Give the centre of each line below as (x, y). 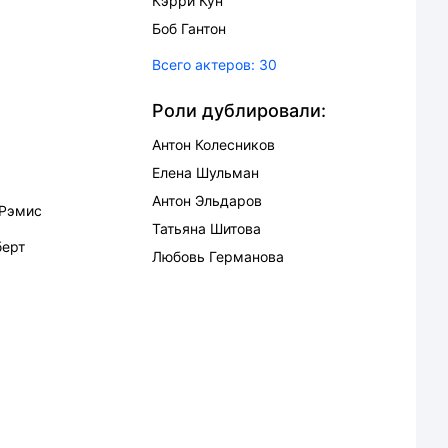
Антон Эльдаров (207, 200)
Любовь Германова (218, 256)
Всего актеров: (203, 64)
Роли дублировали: (239, 110)
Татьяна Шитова (206, 228)
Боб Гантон (189, 28)
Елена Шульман (205, 172)
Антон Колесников (213, 144)
